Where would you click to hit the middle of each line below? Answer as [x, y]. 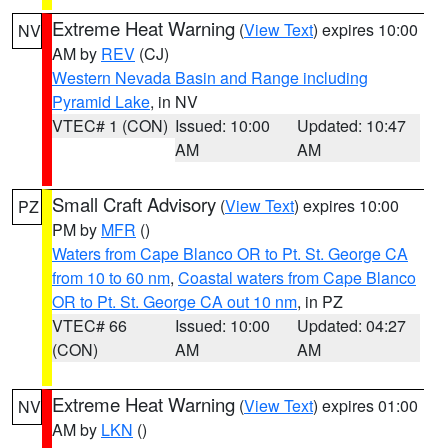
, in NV [174, 101]
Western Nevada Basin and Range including [210, 77]
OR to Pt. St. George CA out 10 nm [174, 301]
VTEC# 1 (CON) [110, 125]
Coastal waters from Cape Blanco [297, 277]
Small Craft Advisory [134, 204]
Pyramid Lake [101, 101]
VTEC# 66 [89, 325]
